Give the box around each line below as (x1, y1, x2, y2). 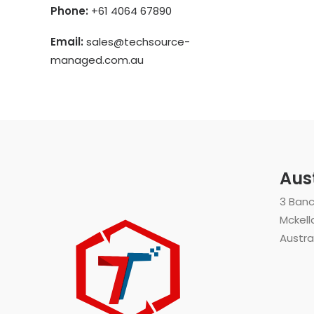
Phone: (50, 4, 88, 18)
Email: (50, 34, 83, 49)
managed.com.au (50, 53, 144, 67)
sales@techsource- (86, 34, 190, 49)
